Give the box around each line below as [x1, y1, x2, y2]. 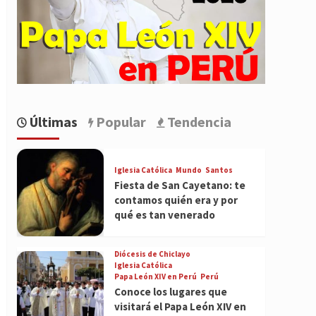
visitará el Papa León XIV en [114, 299, 246, 313]
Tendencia [164, 113, 231, 131]
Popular [92, 113, 146, 131]
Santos [205, 164, 233, 175]
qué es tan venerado [114, 207, 215, 221]
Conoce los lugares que [114, 284, 227, 298]
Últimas [26, 113, 78, 131]
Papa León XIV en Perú [114, 271, 197, 281]
